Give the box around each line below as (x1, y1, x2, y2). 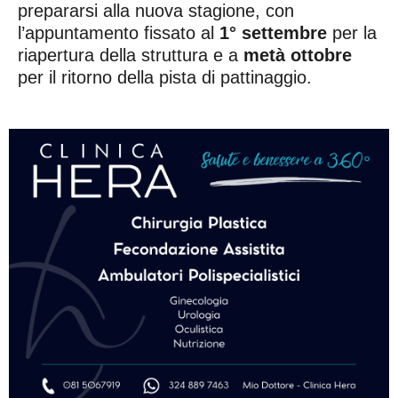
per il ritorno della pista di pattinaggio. (18, 67, 312, 87)
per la (327, 22, 377, 43)
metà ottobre (243, 44, 352, 65)
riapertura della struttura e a (18, 44, 243, 65)
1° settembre (219, 22, 327, 43)
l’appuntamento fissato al (18, 22, 219, 43)
